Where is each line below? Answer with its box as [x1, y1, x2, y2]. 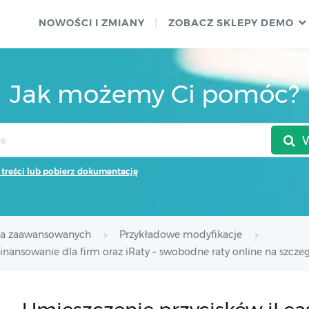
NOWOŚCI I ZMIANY [39, 17, 145, 29]
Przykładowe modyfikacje [119, 228, 242, 241]
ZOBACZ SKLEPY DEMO [168, 17, 294, 29]
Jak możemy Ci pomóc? [10, 79, 299, 109]
